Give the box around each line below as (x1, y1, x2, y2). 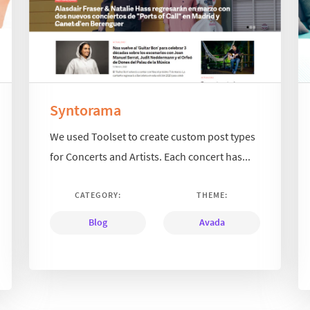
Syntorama (50, 100, 122, 120)
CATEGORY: (75, 190, 122, 201)
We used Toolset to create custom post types (50, 129, 256, 144)
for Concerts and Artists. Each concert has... (50, 149, 251, 164)
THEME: (196, 190, 228, 201)
